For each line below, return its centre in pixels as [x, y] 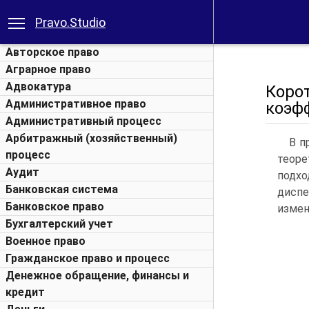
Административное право [76, 104]
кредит [25, 292]
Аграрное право [48, 69]
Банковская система [62, 189]
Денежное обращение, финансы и [97, 276]
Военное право [46, 241]
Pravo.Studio [70, 22]
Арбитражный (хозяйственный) [91, 138]
